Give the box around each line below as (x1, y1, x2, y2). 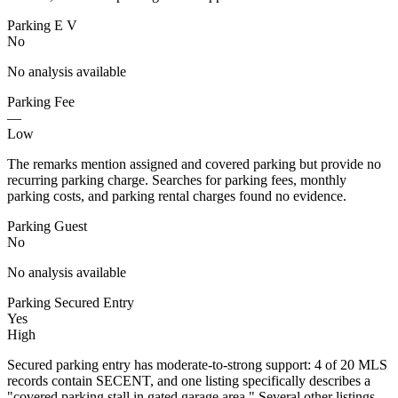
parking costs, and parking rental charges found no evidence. (7, 187, 346, 203)
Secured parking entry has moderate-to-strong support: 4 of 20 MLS (7, 356, 387, 372)
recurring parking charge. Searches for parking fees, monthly (7, 171, 346, 187)
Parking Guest (7, 218, 87, 234)
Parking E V (7, 17, 77, 33)
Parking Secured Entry (7, 294, 134, 310)
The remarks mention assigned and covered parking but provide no (7, 155, 381, 171)
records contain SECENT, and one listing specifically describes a (7, 372, 370, 388)
